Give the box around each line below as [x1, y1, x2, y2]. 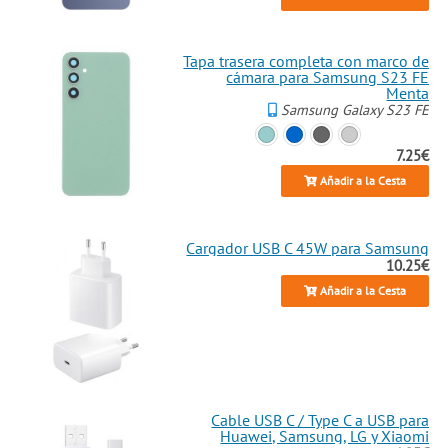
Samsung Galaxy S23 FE [277, 100, 430, 120]
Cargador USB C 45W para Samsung [186, 238, 430, 259]
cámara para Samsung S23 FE [226, 67, 430, 88]
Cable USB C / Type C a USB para [211, 410, 430, 431]
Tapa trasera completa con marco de [183, 51, 430, 72]
